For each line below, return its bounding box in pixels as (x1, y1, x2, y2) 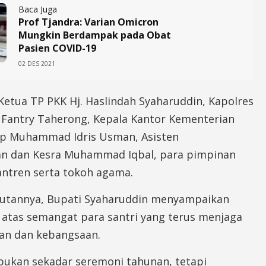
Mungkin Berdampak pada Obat (18, 28, 171, 42)
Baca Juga (18, 3, 57, 15)
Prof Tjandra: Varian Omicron (18, 15, 159, 28)
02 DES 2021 (18, 59, 55, 68)
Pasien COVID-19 (18, 41, 96, 55)
